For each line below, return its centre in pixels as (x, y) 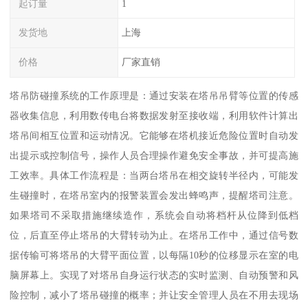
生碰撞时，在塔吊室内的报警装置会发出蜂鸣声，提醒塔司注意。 (154, 196)
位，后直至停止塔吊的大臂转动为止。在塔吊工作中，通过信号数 (154, 235)
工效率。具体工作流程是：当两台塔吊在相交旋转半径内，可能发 (154, 176)
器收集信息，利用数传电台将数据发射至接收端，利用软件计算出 (154, 116)
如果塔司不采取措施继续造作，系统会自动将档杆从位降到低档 (154, 216)
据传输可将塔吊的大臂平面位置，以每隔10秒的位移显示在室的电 (154, 255)
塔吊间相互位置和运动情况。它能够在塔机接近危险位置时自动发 (154, 136)
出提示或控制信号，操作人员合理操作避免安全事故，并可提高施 (154, 156)
